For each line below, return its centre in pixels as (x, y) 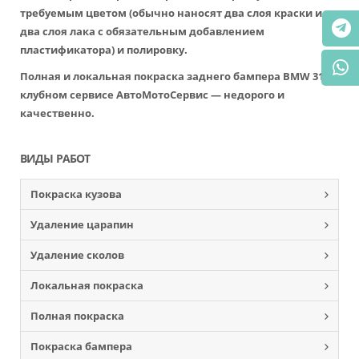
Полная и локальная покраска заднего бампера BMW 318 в (179, 76)
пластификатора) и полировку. (104, 50)
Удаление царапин (82, 224)
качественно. (57, 113)
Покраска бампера (81, 346)
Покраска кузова (76, 194)
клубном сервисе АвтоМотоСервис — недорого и (152, 95)
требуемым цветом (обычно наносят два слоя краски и (171, 13)
